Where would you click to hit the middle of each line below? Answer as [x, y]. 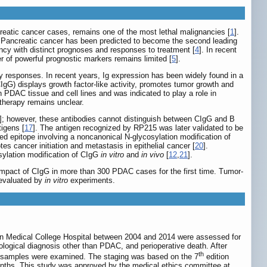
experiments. [91, 181]
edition [216, 256]
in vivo [153, 155]
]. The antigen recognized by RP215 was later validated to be [138, 128]
